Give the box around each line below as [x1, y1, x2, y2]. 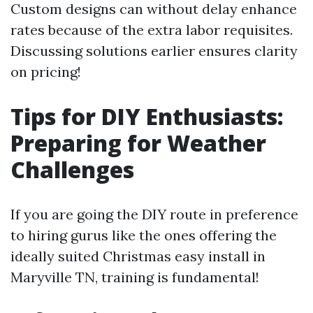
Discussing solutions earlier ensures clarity [10, 42, 298, 59]
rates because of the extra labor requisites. [10, 21, 293, 38]
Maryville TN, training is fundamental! [10, 268, 259, 286]
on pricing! [10, 63, 81, 80]
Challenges [10, 154, 134, 184]
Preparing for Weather [10, 128, 266, 158]
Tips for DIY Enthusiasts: [10, 101, 284, 131]
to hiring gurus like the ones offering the [10, 226, 277, 244]
